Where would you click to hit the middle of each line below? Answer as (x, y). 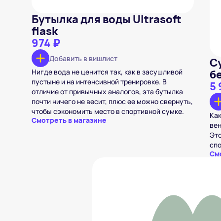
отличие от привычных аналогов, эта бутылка (107, 92)
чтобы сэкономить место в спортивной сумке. (108, 111)
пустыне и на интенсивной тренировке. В (99, 82)
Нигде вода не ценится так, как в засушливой (107, 72)
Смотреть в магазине (69, 120)
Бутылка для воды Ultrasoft (107, 19)
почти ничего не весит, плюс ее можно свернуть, (112, 101)
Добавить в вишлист (83, 58)
